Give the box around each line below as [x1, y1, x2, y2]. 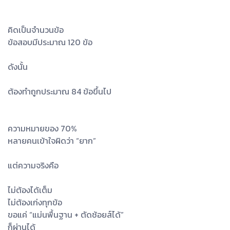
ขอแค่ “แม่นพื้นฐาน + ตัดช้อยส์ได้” [8, 208, 124, 221]
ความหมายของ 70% [8, 122, 77, 135]
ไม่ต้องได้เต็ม [8, 184, 52, 197]
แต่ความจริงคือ [8, 159, 59, 172]
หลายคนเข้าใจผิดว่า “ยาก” [8, 135, 96, 147]
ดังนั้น [8, 61, 28, 73]
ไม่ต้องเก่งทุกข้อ [8, 196, 62, 209]
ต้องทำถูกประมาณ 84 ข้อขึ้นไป [8, 85, 111, 98]
